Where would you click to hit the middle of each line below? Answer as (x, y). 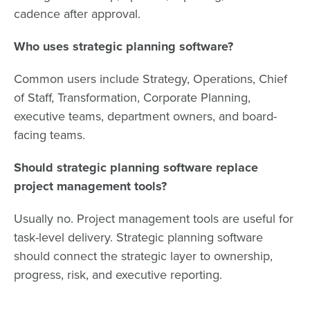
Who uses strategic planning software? (124, 46)
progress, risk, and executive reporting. (118, 274)
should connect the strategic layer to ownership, (143, 256)
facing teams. (49, 135)
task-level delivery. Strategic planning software (138, 237)
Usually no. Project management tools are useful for (154, 218)
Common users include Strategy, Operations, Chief (151, 79)
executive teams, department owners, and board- (145, 116)
